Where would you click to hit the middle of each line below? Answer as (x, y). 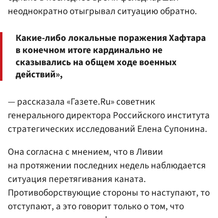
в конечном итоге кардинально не (89, 50)
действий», (39, 74)
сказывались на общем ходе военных (96, 62)
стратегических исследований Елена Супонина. (108, 129)
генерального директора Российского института (109, 115)
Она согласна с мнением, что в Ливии (85, 152)
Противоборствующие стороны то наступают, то (109, 192)
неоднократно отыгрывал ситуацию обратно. (102, 11)
